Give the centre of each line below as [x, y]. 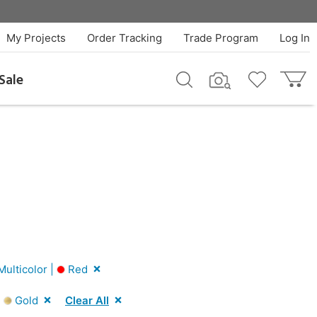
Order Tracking [124, 38]
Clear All [87, 300]
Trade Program [220, 38]
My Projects [36, 38]
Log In [294, 38]
